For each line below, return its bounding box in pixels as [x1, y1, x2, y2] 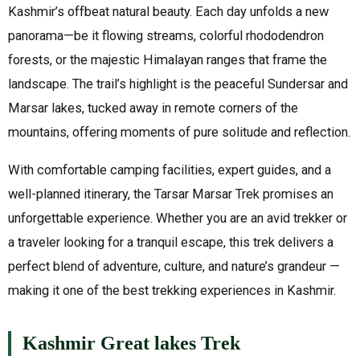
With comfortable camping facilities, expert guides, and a [8, 162, 331, 178]
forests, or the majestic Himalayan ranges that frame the [8, 51, 327, 67]
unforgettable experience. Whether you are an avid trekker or [8, 211, 347, 227]
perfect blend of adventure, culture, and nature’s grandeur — [8, 259, 340, 275]
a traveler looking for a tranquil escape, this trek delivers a [8, 235, 333, 251]
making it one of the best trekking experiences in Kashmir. [8, 283, 336, 299]
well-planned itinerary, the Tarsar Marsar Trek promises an [8, 186, 333, 202]
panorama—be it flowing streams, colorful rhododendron [8, 27, 324, 43]
